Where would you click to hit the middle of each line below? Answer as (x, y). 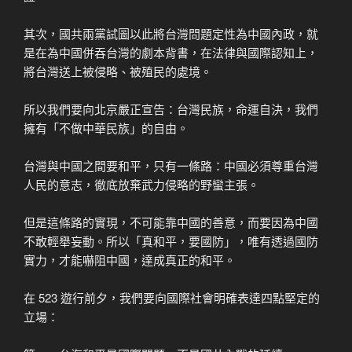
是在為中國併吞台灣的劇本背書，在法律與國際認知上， (171, 52)
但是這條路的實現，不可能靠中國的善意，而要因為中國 (171, 222)
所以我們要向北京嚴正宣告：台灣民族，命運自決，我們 (171, 108)
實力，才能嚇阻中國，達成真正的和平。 (130, 259)
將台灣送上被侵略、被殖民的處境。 (118, 71)
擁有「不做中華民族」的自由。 (106, 127)
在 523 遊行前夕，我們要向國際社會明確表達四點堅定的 (172, 297)
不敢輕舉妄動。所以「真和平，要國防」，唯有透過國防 (171, 240)
